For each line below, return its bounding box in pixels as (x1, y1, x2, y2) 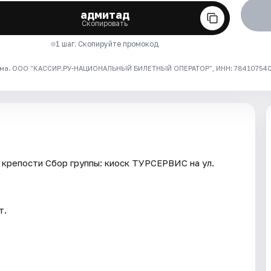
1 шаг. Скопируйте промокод (56, 39, 159, 49)
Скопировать (82, 19, 128, 28)
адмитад (80, 8, 129, 22)
